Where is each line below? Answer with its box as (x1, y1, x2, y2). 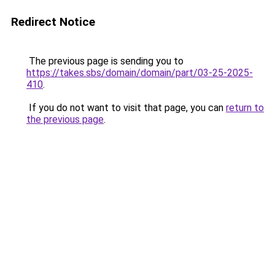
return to (226, 102, 264, 114)
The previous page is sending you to (26, 55, 184, 67)
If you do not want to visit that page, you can (26, 102, 226, 114)
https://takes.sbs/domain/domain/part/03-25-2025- (26, 67, 253, 79)
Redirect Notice (11, 15, 95, 29)
